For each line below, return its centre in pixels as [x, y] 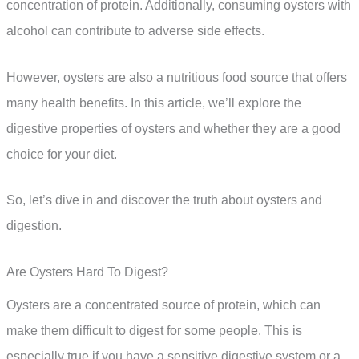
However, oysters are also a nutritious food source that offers [177, 77]
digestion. [34, 226]
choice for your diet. [62, 154]
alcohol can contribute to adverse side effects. [135, 31]
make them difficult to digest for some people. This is [154, 331]
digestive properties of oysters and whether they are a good [173, 128]
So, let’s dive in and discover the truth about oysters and [164, 200]
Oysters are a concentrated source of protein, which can [163, 305]
